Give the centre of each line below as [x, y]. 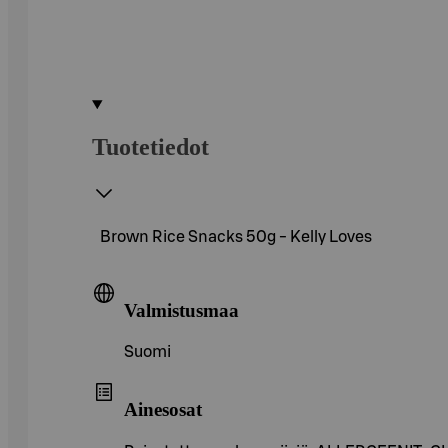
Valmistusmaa [181, 310]
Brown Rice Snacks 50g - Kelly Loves [236, 236]
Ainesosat [163, 409]
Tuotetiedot [150, 146]
